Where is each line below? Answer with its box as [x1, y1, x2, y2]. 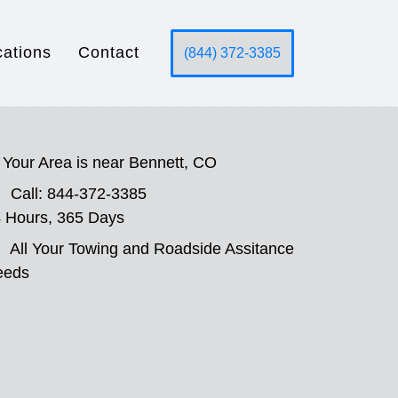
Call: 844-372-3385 [11, 185, 147, 203]
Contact [78, 44, 139, 61]
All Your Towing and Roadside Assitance [10, 240, 294, 258]
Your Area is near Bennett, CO [3, 154, 217, 171]
